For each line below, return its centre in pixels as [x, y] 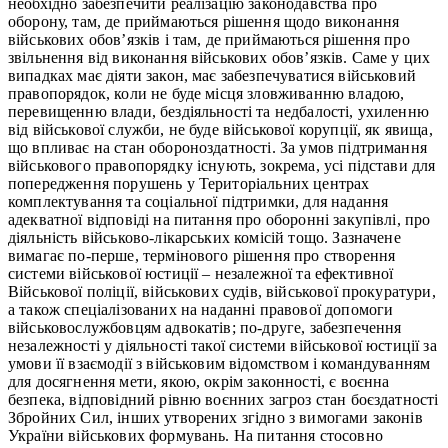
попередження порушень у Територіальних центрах [189, 183]
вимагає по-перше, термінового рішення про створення [202, 255]
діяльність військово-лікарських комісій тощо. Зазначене [204, 237]
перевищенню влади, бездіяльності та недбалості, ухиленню [218, 111]
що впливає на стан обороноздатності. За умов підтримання [217, 147]
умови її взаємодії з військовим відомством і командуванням [219, 363]
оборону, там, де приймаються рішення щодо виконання [204, 21]
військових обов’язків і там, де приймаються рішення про [209, 39]
